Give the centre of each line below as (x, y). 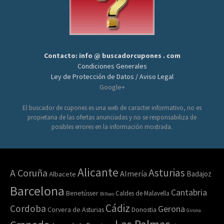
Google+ (112, 87)
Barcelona (37, 190)
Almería (133, 173)
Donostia (144, 209)
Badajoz (199, 173)
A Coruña (29, 172)
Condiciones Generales (112, 66)
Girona (194, 210)
